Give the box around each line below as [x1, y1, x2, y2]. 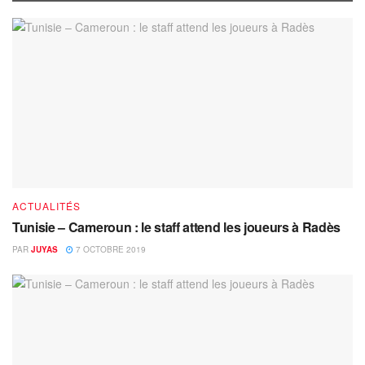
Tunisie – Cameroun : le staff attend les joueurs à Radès [12, 218, 341, 236]
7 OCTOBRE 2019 [73, 244, 146, 255]
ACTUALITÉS [12, 199, 81, 213]
